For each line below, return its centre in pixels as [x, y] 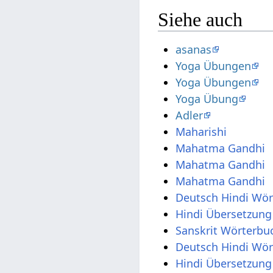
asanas [194, 49]
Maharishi [201, 131]
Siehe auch [200, 19]
